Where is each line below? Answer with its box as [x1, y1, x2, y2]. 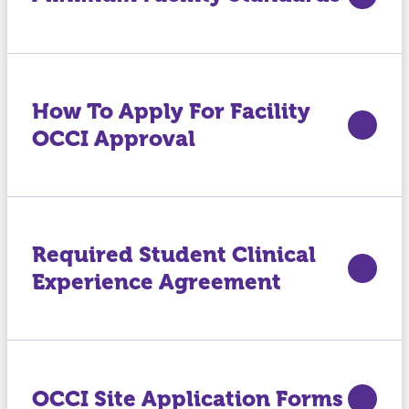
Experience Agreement [31, 269, 281, 295]
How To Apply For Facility [31, 99, 310, 124]
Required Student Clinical [31, 242, 316, 267]
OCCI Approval [31, 126, 195, 152]
